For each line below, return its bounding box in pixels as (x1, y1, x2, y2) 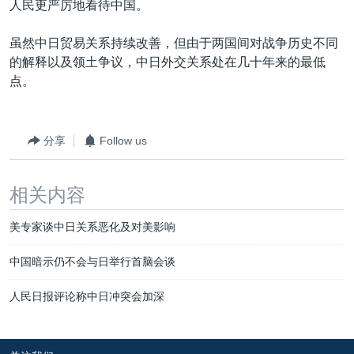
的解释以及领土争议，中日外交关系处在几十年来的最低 (9, 55, 326, 69)
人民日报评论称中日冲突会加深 (9, 290, 164, 303)
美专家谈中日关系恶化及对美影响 (9, 220, 175, 233)
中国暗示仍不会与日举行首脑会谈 (9, 255, 175, 268)
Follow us (100, 134, 147, 147)
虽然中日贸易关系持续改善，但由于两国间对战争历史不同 (9, 36, 338, 50)
